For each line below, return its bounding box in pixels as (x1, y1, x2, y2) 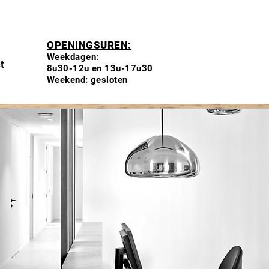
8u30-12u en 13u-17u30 (47, 63, 153, 74)
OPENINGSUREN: (47, 39, 131, 51)
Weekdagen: (47, 52, 99, 62)
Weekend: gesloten (47, 74, 128, 85)
